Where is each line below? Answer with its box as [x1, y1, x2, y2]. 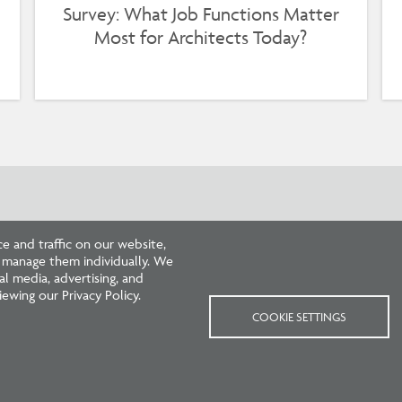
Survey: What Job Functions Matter [62, 3, 339, 26]
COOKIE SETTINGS [251, 309, 346, 324]
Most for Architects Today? [94, 26, 308, 49]
